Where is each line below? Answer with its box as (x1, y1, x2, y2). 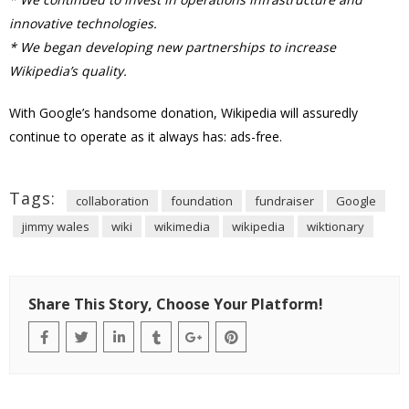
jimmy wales (22, 218, 89, 235)
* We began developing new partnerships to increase (9, 38, 336, 56)
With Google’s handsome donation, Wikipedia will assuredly (9, 104, 358, 121)
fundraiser (255, 193, 314, 209)
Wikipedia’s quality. (9, 62, 127, 79)
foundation (171, 193, 233, 209)
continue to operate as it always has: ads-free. (9, 128, 282, 145)
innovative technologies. (9, 15, 157, 32)
